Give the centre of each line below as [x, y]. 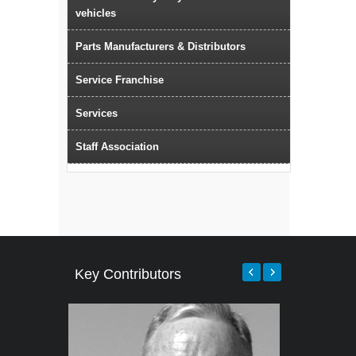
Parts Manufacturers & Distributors [161, 47]
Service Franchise [120, 80]
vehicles [96, 14]
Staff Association [117, 147]
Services [97, 114]
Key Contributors [128, 275]
